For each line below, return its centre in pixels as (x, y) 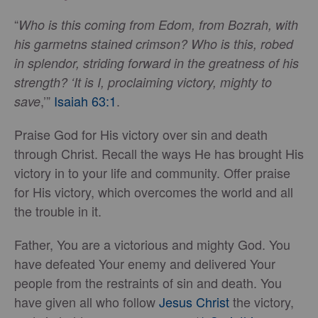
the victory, (262, 301)
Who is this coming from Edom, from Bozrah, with (158, 24)
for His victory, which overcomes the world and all (154, 191)
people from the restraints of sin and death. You (148, 282)
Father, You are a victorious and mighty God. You (152, 244)
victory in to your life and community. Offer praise (152, 172)
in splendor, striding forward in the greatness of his (157, 62)
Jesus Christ (194, 301)
